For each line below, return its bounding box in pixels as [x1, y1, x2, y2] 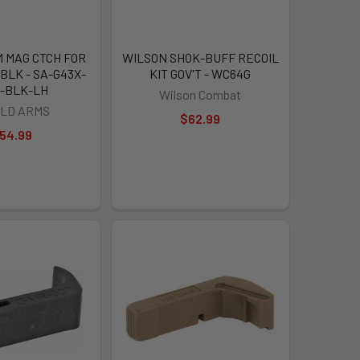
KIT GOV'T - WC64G [149, 65, 252, 81]
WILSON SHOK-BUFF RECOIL [121, 49, 279, 65]
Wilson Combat [159, 86, 242, 102]
